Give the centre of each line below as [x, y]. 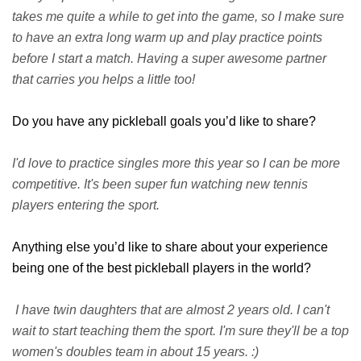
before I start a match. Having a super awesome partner [169, 58]
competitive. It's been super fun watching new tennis [160, 184]
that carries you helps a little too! [104, 79]
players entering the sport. [86, 205]
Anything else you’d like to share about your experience [170, 247]
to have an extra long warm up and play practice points [167, 37]
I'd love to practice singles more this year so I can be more [176, 163]
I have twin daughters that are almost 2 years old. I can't [171, 309]
